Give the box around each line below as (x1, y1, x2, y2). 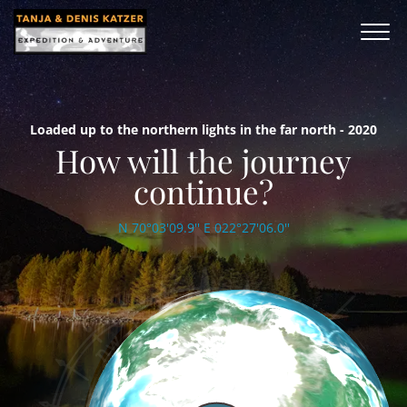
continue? (134, 170, 273, 213)
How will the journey (55, 139, 352, 182)
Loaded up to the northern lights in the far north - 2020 (30, 121, 377, 138)
